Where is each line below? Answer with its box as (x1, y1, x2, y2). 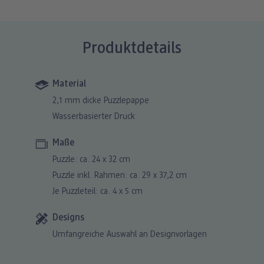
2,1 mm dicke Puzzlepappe (52, 97, 150, 106)
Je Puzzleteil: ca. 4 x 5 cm (52, 187, 143, 197)
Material (52, 80, 87, 90)
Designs (52, 213, 85, 223)
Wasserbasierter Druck (52, 113, 136, 122)
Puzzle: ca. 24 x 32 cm (52, 156, 131, 165)
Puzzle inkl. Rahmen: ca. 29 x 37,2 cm (52, 171, 187, 181)
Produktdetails (82, 41, 181, 58)
